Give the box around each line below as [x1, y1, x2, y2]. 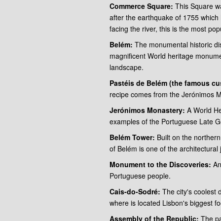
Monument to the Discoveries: [110, 159, 211, 170]
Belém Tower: [110, 132, 157, 143]
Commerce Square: [110, 1, 175, 11]
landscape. [110, 62, 144, 73]
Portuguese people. [110, 171, 171, 181]
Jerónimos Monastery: [110, 105, 187, 115]
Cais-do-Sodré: [110, 186, 162, 197]
